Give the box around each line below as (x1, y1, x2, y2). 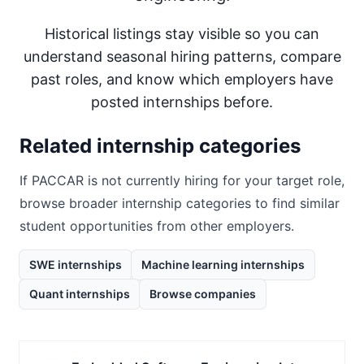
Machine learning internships (141, 258, 305, 271)
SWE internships (29, 258, 122, 271)
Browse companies (149, 287, 256, 301)
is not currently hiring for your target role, (84, 172, 344, 188)
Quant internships (29, 287, 130, 301)
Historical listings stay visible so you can (45, 25, 319, 42)
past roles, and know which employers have (31, 71, 333, 88)
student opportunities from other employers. (19, 218, 294, 234)
